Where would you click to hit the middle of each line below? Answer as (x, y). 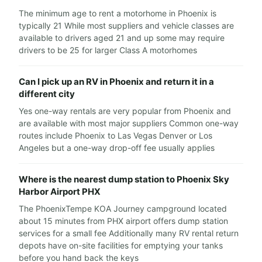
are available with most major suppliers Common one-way (129, 123)
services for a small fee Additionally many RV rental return (129, 233)
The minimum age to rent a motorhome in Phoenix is (118, 13)
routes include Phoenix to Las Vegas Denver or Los (116, 136)
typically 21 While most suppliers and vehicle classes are (126, 26)
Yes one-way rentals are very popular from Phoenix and (125, 111)
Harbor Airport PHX (60, 192)
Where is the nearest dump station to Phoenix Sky (124, 180)
